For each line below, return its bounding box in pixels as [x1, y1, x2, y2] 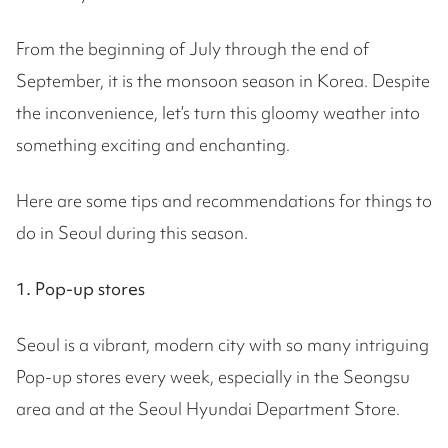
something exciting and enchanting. [16, 133, 294, 156]
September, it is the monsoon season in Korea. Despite [16, 69, 430, 92]
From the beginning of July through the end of [16, 37, 369, 60]
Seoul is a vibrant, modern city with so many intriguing [16, 333, 429, 356]
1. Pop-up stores [16, 277, 149, 300]
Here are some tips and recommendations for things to [16, 189, 432, 212]
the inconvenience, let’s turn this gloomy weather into [16, 101, 420, 124]
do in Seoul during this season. [16, 221, 248, 244]
